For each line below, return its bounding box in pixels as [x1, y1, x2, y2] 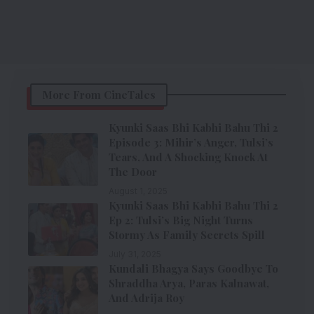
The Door [109, 164, 157, 179]
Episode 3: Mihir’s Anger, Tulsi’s [109, 135, 273, 149]
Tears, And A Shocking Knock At [109, 149, 268, 164]
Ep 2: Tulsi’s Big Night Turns [109, 212, 253, 227]
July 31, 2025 [109, 248, 161, 259]
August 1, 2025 [109, 185, 168, 196]
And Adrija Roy [109, 290, 184, 305]
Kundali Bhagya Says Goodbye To [109, 261, 278, 275]
